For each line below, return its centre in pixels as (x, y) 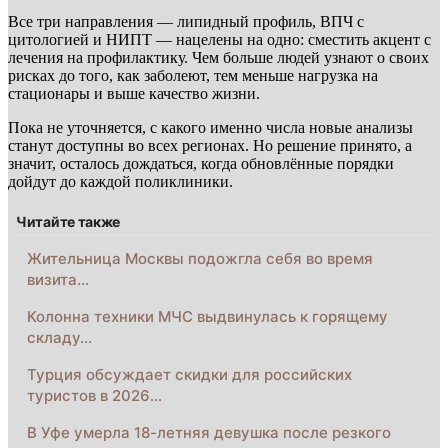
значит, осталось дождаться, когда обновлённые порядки (201, 163)
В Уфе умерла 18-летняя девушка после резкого (209, 432)
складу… (59, 337)
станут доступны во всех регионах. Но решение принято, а (210, 145)
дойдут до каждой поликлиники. (120, 181)
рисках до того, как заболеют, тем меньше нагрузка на (193, 75)
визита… (58, 279)
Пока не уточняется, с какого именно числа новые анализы (210, 127)
